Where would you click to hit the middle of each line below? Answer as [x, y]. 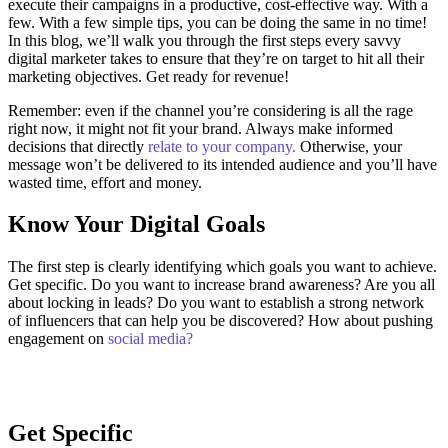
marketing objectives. [77, 76]
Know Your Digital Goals [136, 224]
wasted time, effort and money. [105, 182]
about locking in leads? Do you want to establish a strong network [216, 303]
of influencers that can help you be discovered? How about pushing [220, 321]
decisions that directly [78, 146]
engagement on [58, 339]
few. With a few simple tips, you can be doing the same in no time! [217, 22]
